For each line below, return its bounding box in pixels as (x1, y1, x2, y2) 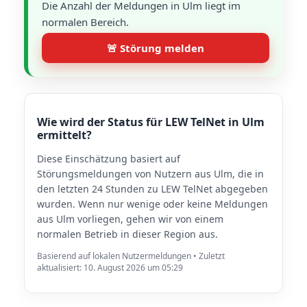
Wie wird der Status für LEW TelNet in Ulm (37, 114, 265, 130)
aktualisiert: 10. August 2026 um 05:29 (37, 262, 183, 273)
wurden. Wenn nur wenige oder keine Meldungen (37, 197, 268, 210)
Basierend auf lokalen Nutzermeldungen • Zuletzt (37, 250, 225, 262)
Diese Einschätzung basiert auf (37, 152, 180, 165)
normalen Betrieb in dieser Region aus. (37, 228, 218, 241)
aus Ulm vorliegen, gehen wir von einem (37, 212, 223, 225)
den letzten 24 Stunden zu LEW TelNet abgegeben (37, 182, 268, 195)
